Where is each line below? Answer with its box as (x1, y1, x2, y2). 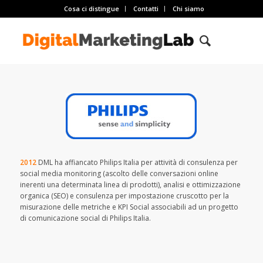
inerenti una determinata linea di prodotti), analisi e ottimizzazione (19, 180, 241, 190)
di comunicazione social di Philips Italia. (19, 213, 151, 224)
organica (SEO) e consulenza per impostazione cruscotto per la (19, 191, 229, 201)
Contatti (133, 4, 159, 13)
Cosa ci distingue (64, 4, 120, 13)
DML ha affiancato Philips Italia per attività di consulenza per (36, 157, 238, 168)
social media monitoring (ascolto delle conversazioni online (19, 168, 218, 179)
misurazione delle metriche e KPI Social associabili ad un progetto (19, 202, 238, 213)
